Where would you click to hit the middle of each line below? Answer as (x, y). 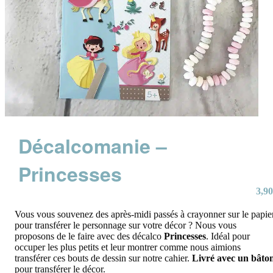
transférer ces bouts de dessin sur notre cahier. (103, 258)
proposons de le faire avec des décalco (89, 236)
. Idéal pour (228, 236)
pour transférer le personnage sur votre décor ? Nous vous (126, 225)
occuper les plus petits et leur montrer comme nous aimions (128, 247)
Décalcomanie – (93, 146)
